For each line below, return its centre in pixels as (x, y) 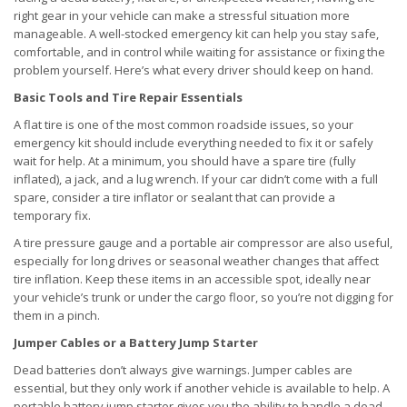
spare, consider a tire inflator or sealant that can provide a (174, 198)
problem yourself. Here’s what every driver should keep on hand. (194, 70)
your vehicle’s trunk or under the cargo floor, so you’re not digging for (203, 298)
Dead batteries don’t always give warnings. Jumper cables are (183, 370)
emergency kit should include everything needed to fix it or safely (194, 143)
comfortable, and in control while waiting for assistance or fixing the (199, 52)
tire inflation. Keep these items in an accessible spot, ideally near (192, 279)
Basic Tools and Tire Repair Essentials (128, 98)
